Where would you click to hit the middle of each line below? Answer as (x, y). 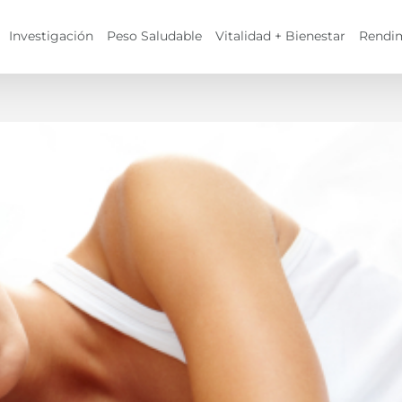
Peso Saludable (154, 36)
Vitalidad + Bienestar (280, 36)
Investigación (51, 36)
